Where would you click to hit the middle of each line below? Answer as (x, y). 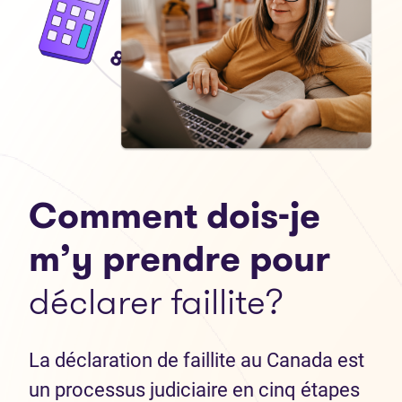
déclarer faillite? (156, 301)
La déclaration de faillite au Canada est (197, 360)
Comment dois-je (175, 215)
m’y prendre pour (179, 258)
